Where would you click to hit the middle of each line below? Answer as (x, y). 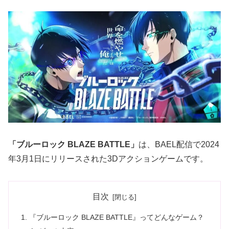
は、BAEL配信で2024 (179, 145)
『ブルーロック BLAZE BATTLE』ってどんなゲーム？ (117, 217)
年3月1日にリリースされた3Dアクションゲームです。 (108, 159)
